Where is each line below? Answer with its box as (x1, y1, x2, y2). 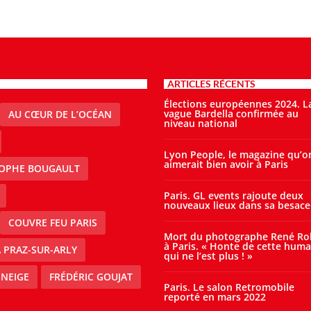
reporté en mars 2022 (163, 290, 266, 304)
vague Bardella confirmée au (163, 107, 299, 121)
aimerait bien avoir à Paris (163, 158, 288, 171)
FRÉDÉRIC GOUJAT (49, 270, 133, 284)
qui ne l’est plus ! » (163, 249, 253, 263)
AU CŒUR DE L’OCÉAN (8, 108, 112, 121)
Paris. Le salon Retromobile (163, 280, 294, 294)
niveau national (163, 117, 237, 131)
